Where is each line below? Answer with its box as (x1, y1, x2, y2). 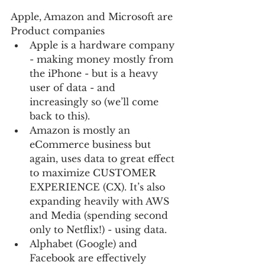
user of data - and (30, 82, 118, 94)
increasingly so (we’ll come (30, 96, 161, 108)
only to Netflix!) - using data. (30, 224, 173, 236)
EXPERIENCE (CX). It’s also (30, 181, 168, 193)
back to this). (30, 110, 102, 122)
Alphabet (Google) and (30, 238, 140, 250)
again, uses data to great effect (30, 153, 177, 165)
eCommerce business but (30, 138, 154, 151)
